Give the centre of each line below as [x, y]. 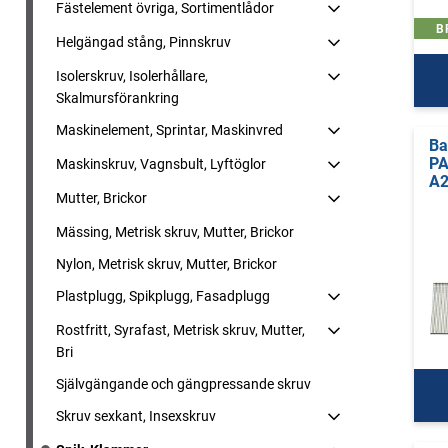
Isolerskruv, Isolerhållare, [132, 76]
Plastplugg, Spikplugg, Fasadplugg [163, 296]
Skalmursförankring [117, 98]
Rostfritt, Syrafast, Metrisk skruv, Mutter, [180, 330]
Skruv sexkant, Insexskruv [136, 416]
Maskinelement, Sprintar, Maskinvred [169, 130]
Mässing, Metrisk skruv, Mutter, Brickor [175, 232]
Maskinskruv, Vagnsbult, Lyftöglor [161, 164]
